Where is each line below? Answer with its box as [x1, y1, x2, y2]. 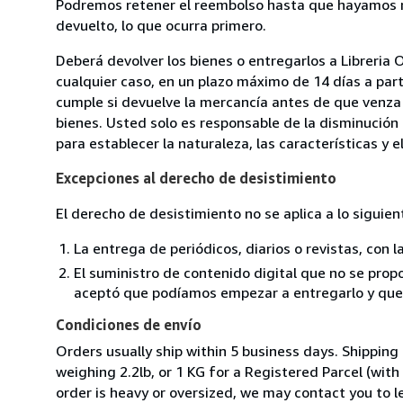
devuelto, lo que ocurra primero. [56, 15, 266, 34]
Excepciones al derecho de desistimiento [56, 168, 336, 187]
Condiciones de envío [56, 315, 201, 334]
